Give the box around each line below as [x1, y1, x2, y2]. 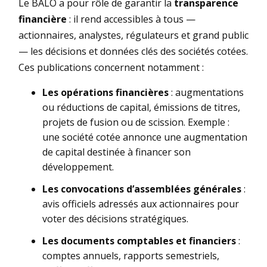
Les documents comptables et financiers [42, 234, 236, 247]
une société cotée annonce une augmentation [42, 130, 247, 144]
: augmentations [169, 85, 244, 99]
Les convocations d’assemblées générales [42, 182, 241, 195]
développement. [42, 160, 114, 173]
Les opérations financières [42, 85, 169, 99]
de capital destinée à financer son [42, 145, 191, 159]
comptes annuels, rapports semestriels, [42, 249, 219, 262]
